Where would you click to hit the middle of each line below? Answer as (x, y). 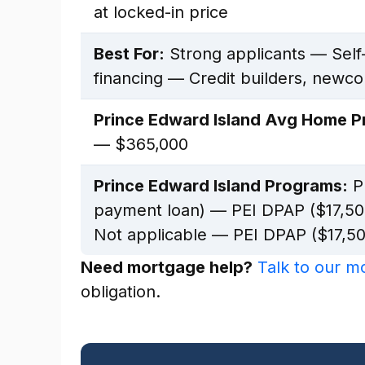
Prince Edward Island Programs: (221, 186)
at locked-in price (161, 12)
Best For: (129, 54)
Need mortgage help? (167, 267)
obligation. (121, 292)
